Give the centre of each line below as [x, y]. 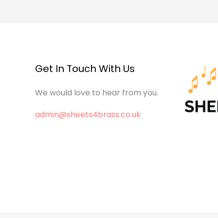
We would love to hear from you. [97, 92]
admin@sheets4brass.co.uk [88, 114]
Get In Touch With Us [85, 68]
